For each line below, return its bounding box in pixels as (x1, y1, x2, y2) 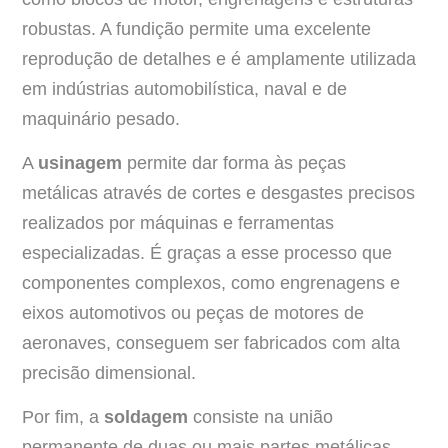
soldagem (104, 407, 188, 428)
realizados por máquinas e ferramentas (22, 212, 334, 233)
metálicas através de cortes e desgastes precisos (22, 182, 415, 203)
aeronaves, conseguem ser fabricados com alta (22, 332, 400, 353)
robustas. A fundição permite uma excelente (22, 18, 371, 39)
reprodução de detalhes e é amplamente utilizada (22, 48, 416, 69)
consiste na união (188, 407, 333, 428)
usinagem (38, 152, 122, 173)
